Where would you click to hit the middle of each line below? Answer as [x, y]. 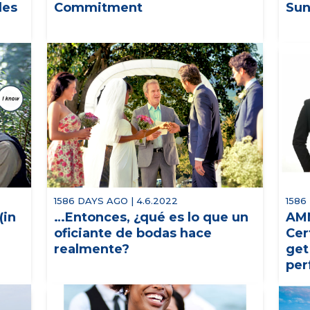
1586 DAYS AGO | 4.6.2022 [116, 200]
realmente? [91, 249]
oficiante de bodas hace [133, 233]
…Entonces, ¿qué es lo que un [151, 217]
